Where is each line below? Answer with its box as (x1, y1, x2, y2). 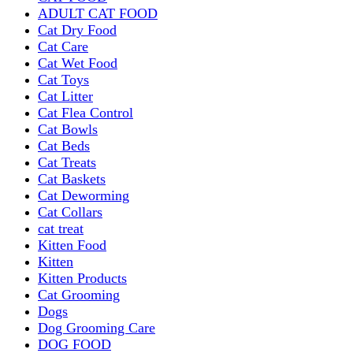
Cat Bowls (38, 121, 98, 137)
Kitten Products (38, 269, 127, 286)
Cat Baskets (38, 170, 106, 187)
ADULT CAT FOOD (38, 5, 158, 21)
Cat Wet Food (38, 54, 117, 71)
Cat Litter (38, 87, 93, 104)
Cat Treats (38, 154, 96, 170)
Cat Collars (38, 203, 102, 220)
